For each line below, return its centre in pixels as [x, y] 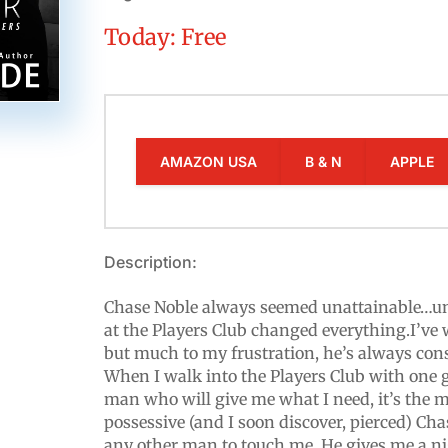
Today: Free [165, 37]
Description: [151, 262]
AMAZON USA [209, 161]
